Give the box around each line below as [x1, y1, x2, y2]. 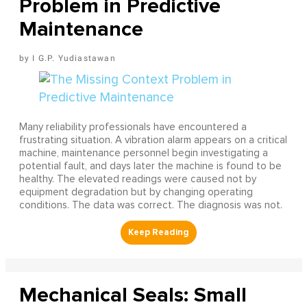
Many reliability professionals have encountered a [19, 121, 247, 132]
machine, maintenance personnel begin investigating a [19, 147, 268, 158]
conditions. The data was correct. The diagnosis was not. [19, 199, 282, 210]
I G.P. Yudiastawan [32, 53, 116, 63]
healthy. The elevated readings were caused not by [19, 173, 256, 184]
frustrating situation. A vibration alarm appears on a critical [19, 134, 287, 145]
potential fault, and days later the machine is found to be [19, 160, 282, 171]
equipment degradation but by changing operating [19, 186, 253, 197]
